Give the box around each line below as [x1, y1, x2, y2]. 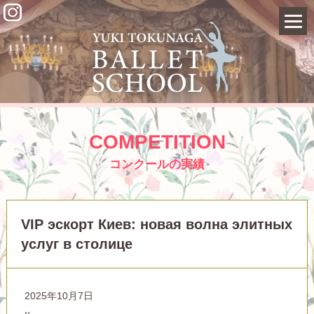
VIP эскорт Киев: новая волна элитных [20, 216, 292, 232]
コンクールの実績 [109, 157, 205, 171]
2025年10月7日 [24, 289, 93, 301]
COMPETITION [88, 130, 226, 153]
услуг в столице [20, 235, 132, 252]
